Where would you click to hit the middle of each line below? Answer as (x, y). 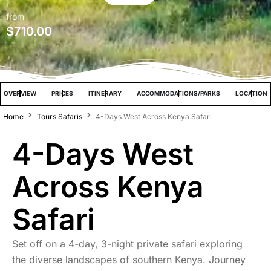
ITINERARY (105, 93)
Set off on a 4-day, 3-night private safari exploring (127, 243)
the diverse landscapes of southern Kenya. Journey (129, 259)
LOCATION (251, 93)
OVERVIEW (20, 93)
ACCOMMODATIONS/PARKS (178, 93)
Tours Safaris (60, 116)
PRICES (62, 93)
